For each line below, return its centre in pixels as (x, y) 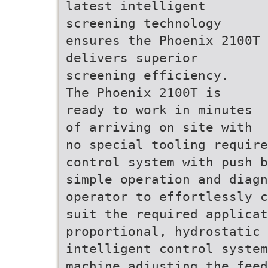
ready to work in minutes (159, 110)
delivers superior (132, 58)
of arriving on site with (159, 127)
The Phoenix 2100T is (144, 92)
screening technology (144, 23)
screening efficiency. (147, 75)
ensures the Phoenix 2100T (163, 40)
